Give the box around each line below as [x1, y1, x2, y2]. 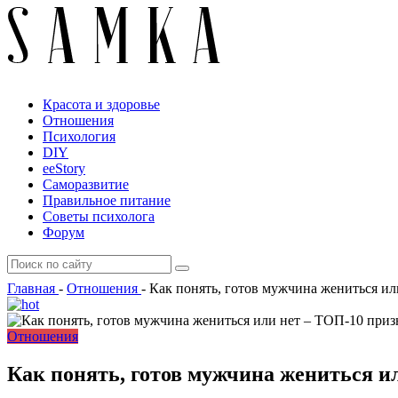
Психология [43, 129, 115, 144]
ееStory [43, 161, 85, 176]
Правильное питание [43, 193, 171, 208]
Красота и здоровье [43, 97, 160, 112]
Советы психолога [43, 209, 155, 224]
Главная [7, 281, 55, 296]
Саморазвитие [43, 177, 129, 192]
